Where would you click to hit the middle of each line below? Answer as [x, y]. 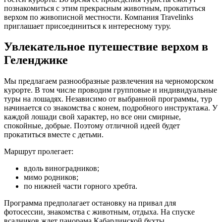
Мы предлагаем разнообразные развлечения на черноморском [109, 81]
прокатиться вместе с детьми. [55, 135]
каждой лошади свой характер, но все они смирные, [92, 117]
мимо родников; [51, 177]
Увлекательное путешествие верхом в [106, 47]
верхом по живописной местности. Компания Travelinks [99, 17]
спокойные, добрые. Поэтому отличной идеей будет [92, 126]
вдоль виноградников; [61, 168]
